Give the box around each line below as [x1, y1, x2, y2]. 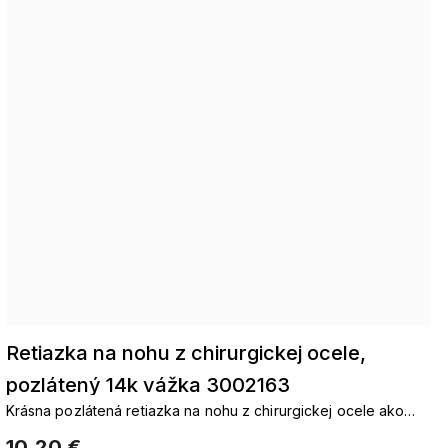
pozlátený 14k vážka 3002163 [5, 373, 290, 397]
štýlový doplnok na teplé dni [5, 423, 197, 440]
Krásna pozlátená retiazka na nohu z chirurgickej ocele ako [5, 402, 405, 419]
